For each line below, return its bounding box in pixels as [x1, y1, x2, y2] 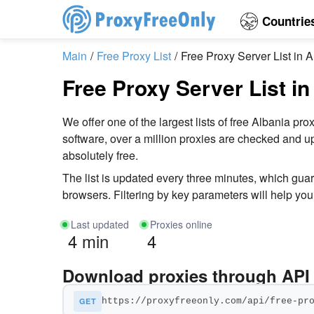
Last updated [71, 217, 129, 231]
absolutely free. [62, 147, 138, 163]
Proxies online [150, 217, 212, 231]
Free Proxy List [97, 48, 171, 64]
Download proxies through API [62, 264, 310, 287]
